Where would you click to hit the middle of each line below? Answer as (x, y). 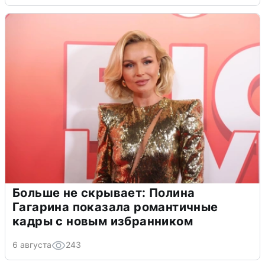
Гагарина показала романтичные (115, 207)
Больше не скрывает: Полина (104, 193)
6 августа (32, 245)
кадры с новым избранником (103, 222)
